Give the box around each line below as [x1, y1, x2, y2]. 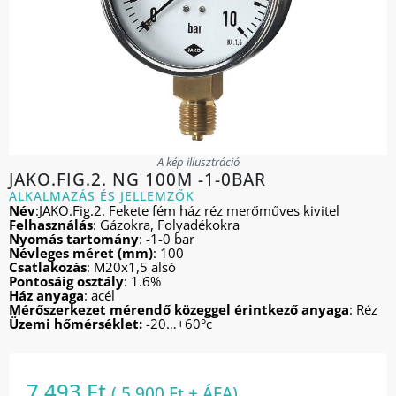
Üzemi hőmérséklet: [9, 315, 146, 333]
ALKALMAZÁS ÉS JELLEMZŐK [9, 187, 194, 205]
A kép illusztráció [156, 154, 240, 171]
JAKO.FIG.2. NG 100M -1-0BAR [9, 167, 266, 192]
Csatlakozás [9, 258, 87, 277]
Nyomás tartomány [9, 230, 139, 248]
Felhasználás [9, 216, 93, 234]
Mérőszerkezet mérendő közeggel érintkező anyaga [9, 301, 349, 319]
